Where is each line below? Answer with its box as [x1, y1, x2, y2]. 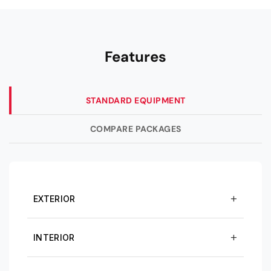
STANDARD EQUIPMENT [85, 95, 186, 106]
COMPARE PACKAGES [90, 123, 181, 134]
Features [105, 47, 166, 66]
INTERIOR [33, 232, 75, 243]
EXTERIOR [33, 193, 76, 204]
